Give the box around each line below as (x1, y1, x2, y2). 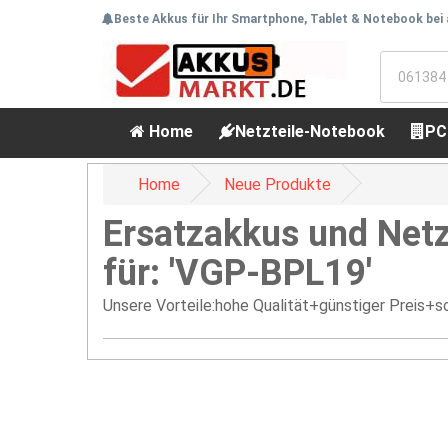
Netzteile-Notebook (235, 122, 385, 141)
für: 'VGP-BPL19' (103, 252, 372, 294)
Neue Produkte (224, 175, 331, 194)
